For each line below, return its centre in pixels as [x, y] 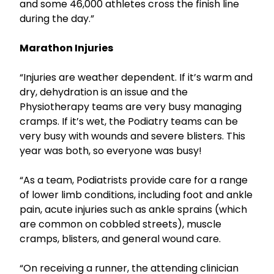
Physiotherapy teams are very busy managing [131, 107]
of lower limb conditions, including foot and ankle [136, 195]
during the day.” [57, 19]
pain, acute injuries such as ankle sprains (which [133, 209]
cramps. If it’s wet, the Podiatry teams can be [129, 121]
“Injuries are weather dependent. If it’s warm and [136, 77]
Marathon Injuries [66, 48]
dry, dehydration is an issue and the [104, 92]
